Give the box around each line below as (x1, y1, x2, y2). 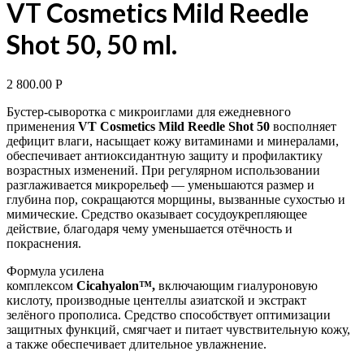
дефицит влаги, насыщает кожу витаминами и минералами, (6, 134, 339, 149)
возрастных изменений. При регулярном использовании (6, 163, 320, 178)
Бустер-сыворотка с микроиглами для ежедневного (6, 105, 291, 119)
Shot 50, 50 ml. (6, 28, 177, 60)
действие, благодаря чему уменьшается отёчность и (6, 222, 292, 236)
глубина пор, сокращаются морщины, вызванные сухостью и (6, 193, 345, 207)
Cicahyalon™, (76, 279, 155, 293)
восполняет (273, 119, 336, 134)
